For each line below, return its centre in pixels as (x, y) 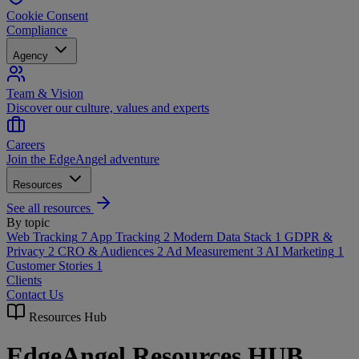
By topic (28, 222)
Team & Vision (45, 93)
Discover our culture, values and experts (108, 107)
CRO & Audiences (106, 251)
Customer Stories (50, 265)
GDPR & (309, 236)
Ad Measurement (210, 251)
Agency (32, 55)
